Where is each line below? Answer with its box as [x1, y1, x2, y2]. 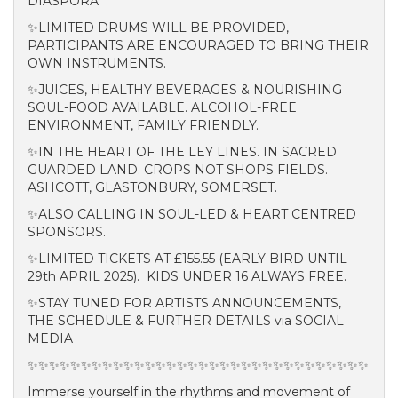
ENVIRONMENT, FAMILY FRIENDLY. [28, 117, 259, 133]
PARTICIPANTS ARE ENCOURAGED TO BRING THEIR [28, 37, 369, 53]
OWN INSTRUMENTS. [28, 55, 166, 71]
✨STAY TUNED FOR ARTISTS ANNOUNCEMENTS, [28, 295, 341, 311]
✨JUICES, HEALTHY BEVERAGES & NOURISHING [28, 82, 342, 98]
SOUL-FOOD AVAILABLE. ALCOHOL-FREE [28, 99, 297, 115]
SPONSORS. [28, 224, 106, 240]
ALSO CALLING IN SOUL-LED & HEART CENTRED [38, 206, 356, 222]
